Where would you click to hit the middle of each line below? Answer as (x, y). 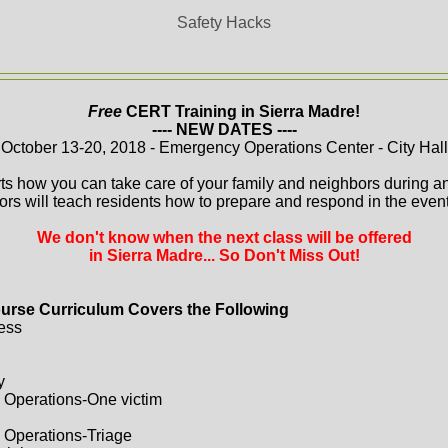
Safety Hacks (224, 22)
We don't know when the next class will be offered (224, 237)
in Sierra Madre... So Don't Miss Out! (224, 255)
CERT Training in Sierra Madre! (241, 111)
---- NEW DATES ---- (224, 129)
